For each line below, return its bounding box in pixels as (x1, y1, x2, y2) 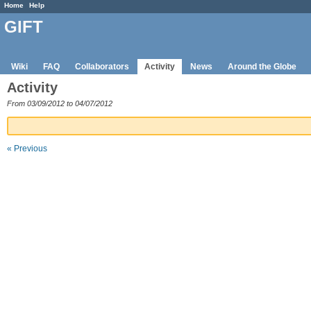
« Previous (7, 144, 47, 154)
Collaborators (75, 61, 129, 72)
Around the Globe (228, 61, 296, 72)
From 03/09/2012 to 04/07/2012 (7, 99, 112, 108)
